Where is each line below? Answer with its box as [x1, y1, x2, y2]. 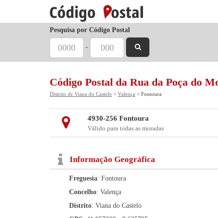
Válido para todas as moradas [87, 125, 164, 132]
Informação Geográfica [70, 155, 155, 164]
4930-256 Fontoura [87, 114, 149, 122]
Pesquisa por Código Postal [50, 26, 130, 34]
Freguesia [69, 175, 97, 182]
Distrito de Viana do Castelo [50, 91, 112, 97]
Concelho [69, 188, 96, 196]
